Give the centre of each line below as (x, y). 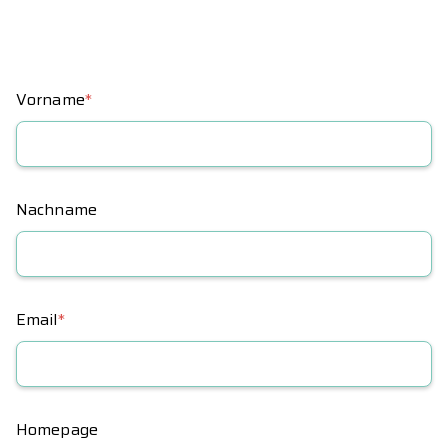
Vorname (50, 100)
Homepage (57, 430)
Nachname (56, 210)
